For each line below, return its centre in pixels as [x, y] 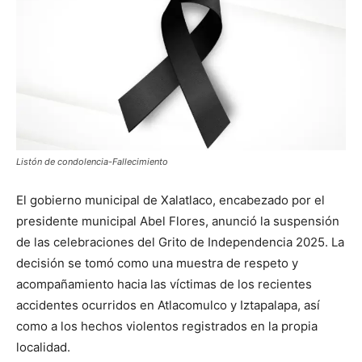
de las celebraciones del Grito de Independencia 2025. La [180, 242]
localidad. [43, 347]
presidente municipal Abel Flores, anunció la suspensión [178, 221]
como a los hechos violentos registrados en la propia [167, 326]
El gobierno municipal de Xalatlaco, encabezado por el [170, 200]
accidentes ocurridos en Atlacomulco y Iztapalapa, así [168, 305]
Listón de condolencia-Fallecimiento [92, 162]
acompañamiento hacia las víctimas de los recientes [164, 284]
